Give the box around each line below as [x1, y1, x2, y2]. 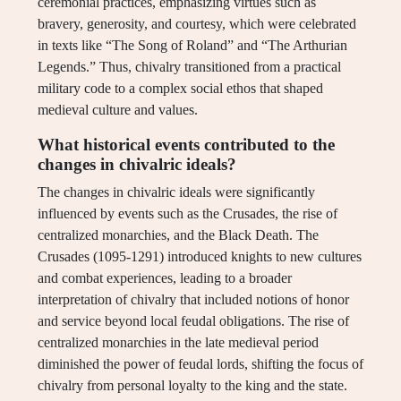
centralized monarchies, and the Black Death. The [38, 227, 319, 243]
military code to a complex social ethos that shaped [38, 81, 323, 97]
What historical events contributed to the [38, 135, 335, 155]
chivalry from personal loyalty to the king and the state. [38, 378, 347, 394]
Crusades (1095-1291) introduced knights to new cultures [38, 249, 362, 265]
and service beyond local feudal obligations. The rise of [38, 313, 349, 329]
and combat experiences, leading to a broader [38, 270, 292, 286]
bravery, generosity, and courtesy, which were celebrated [38, 16, 356, 32]
